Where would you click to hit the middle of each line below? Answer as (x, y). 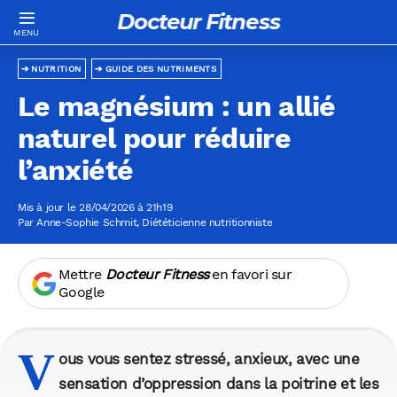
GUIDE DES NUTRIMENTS (161, 69)
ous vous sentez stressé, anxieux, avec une (209, 359)
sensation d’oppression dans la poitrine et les (219, 384)
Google (81, 292)
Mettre (82, 275)
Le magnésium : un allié (177, 107)
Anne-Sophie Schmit (87, 223)
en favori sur (250, 275)
